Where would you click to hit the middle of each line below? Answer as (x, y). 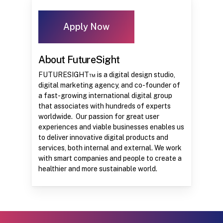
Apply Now (87, 27)
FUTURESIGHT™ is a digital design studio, (107, 75)
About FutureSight (79, 60)
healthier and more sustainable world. (98, 169)
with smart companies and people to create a (110, 159)
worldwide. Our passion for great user (99, 117)
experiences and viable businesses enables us (111, 127)
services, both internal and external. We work (110, 148)
